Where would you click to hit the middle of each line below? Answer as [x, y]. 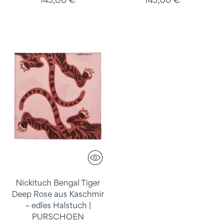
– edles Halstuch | [58, 206]
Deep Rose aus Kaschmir [58, 194]
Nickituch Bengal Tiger [58, 183]
